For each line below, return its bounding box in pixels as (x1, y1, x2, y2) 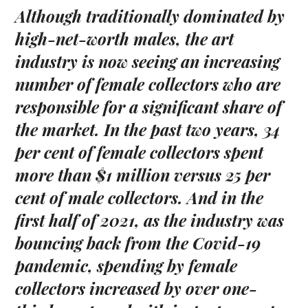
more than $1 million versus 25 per (15, 164, 271, 186)
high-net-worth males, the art (15, 27, 234, 50)
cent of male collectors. (15, 186, 184, 209)
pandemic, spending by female (15, 254, 238, 277)
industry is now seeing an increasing (15, 50, 280, 73)
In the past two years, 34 (104, 118, 281, 141)
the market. (15, 118, 100, 141)
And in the (187, 186, 264, 209)
